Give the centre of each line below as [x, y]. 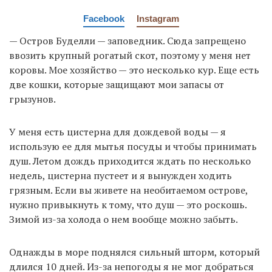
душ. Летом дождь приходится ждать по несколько [130, 161]
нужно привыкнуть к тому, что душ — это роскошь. [128, 204]
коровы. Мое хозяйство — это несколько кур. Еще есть [134, 70]
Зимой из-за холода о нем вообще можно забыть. [124, 219]
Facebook [104, 18]
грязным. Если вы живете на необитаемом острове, [128, 190]
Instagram [158, 18]
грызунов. [32, 99]
